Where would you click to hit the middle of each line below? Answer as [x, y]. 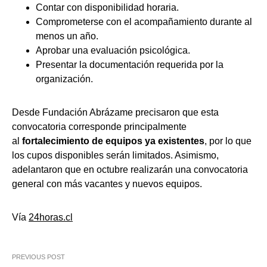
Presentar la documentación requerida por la [130, 65]
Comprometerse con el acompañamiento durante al [144, 22]
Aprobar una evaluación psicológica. [113, 50]
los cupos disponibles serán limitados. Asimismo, [115, 155]
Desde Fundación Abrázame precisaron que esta [115, 112]
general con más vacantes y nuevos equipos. [107, 184]
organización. [64, 79]
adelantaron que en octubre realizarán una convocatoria [130, 170]
